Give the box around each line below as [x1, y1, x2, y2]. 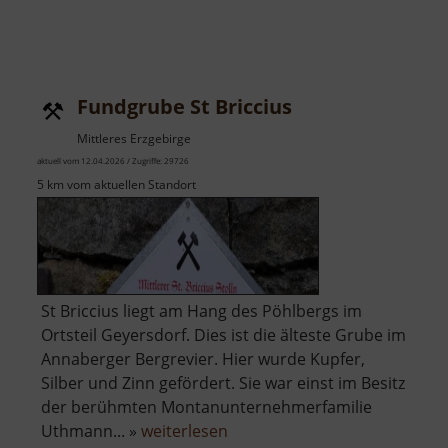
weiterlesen [141, 420, 228, 443]
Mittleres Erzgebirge [77, 130, 191, 148]
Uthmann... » [41, 420, 141, 443]
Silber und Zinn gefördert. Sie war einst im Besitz [41, 372, 405, 395]
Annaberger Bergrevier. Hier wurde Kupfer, [41, 348, 365, 371]
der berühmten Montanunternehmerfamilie [41, 396, 372, 419]
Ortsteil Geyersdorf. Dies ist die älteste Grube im [41, 324, 406, 347]
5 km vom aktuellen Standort [37, 176, 196, 194]
